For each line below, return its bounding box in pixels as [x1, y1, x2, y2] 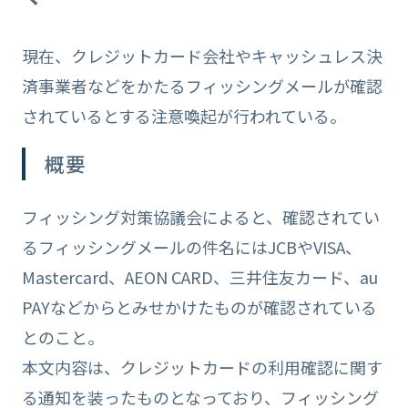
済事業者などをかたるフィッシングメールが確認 [21, 74, 382, 98]
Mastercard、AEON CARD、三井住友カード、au [21, 264, 378, 289]
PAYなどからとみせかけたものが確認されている [21, 294, 377, 319]
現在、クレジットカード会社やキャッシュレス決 [21, 44, 382, 68]
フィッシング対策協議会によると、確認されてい [21, 204, 380, 229]
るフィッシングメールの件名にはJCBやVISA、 [21, 234, 362, 259]
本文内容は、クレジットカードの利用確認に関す [21, 354, 382, 379]
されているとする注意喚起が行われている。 [21, 104, 346, 128]
